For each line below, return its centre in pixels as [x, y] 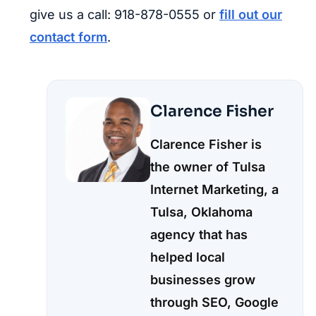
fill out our [251, 14]
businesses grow [203, 279]
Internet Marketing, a [214, 189]
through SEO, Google [214, 302]
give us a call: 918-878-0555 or [124, 14]
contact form [68, 37]
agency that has [199, 234]
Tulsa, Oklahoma [201, 212]
